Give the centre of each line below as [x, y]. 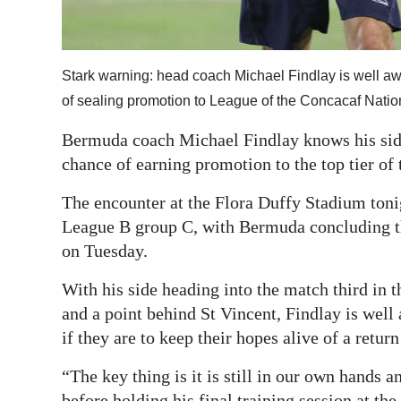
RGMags [56, 93]
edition [52, 53]
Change [54, 183]
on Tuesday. [105, 250]
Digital [50, 28]
